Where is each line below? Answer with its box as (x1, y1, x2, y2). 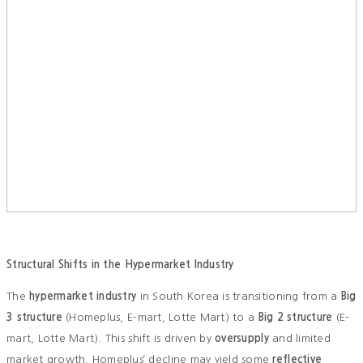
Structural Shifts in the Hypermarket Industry (6, 259, 234, 271)
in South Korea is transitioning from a (136, 291, 341, 302)
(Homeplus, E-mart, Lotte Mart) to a (62, 312, 258, 323)
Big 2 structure (258, 312, 333, 323)
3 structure (6, 312, 62, 323)
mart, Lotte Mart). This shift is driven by (6, 333, 216, 344)
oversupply (215, 333, 269, 344)
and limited (268, 333, 331, 344)
